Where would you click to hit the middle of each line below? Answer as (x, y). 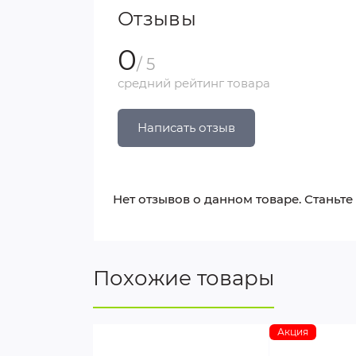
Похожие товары (184, 278)
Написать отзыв (186, 128)
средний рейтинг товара (194, 83)
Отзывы (157, 19)
